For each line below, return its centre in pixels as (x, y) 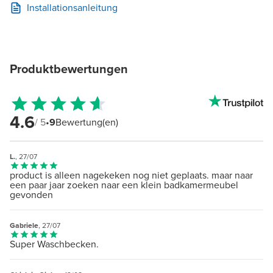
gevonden (31, 194)
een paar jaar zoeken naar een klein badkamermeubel (124, 185)
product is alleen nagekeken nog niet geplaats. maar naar (131, 175)
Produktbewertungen (69, 69)
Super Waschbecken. (54, 244)
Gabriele (24, 225)
